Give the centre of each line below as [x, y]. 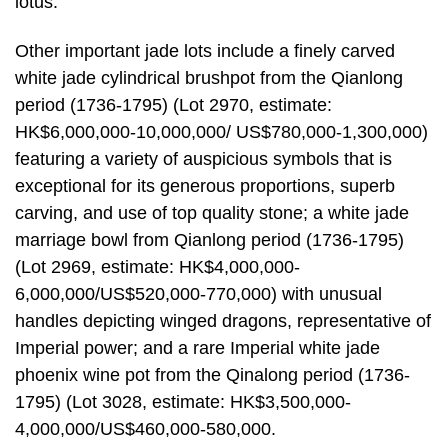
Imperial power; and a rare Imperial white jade [197, 348]
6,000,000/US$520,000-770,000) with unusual [198, 294]
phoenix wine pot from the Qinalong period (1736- [212, 375]
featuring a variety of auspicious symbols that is [203, 159]
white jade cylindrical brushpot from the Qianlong [209, 78]
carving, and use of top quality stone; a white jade [212, 213]
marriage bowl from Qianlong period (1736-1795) [209, 240]
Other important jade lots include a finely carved [205, 51]
